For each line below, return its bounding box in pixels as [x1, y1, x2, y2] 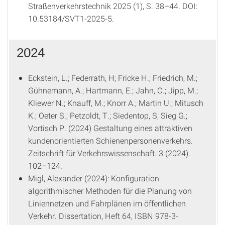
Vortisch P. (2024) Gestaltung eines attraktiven [28, 123, 192, 133]
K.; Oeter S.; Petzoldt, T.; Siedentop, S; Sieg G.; [28, 110, 187, 121]
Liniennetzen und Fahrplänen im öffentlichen [28, 198, 186, 208]
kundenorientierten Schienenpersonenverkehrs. [28, 135, 193, 146]
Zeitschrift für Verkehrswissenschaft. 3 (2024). [28, 148, 190, 158]
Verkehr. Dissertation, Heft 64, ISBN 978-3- [28, 210, 178, 221]
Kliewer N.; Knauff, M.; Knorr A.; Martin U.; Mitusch [28, 97, 203, 108]
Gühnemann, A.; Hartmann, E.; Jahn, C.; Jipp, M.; [28, 85, 198, 95]
